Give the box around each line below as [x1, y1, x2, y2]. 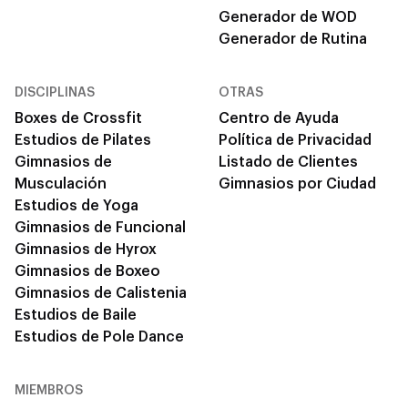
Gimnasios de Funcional [15, 219, 186, 235]
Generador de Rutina [219, 31, 367, 46]
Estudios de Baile [15, 307, 137, 322]
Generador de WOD [219, 9, 357, 25]
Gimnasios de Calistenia [15, 285, 187, 301]
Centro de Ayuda [219, 110, 339, 126]
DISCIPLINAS [15, 86, 95, 99]
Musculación [15, 176, 107, 191]
